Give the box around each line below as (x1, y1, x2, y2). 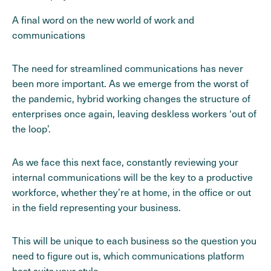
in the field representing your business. (12, 201, 181, 214)
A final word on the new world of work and (12, 13, 194, 27)
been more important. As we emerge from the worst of (12, 77, 249, 90)
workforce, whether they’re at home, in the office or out (12, 186, 251, 199)
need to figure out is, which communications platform (12, 249, 244, 263)
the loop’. (12, 122, 51, 135)
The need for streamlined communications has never (12, 62, 243, 75)
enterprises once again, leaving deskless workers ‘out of (12, 107, 256, 120)
